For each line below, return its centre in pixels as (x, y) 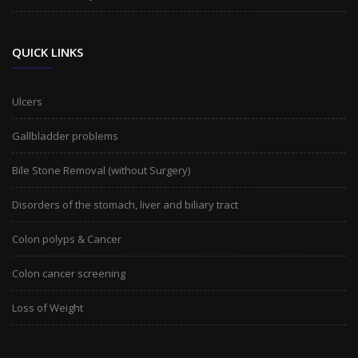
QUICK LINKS (48, 52)
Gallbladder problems (65, 136)
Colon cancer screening (69, 273)
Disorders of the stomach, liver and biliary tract (125, 205)
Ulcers (27, 101)
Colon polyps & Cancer (67, 239)
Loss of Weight (48, 308)
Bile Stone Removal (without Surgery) (101, 170)
